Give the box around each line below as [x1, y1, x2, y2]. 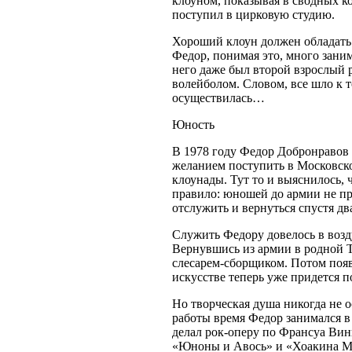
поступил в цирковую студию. [172, 7, 335, 21]
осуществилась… [172, 90, 265, 104]
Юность [172, 117, 214, 131]
